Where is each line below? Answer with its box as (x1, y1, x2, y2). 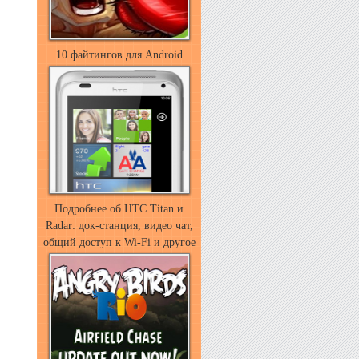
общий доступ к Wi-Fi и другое (42, 236, 196, 248)
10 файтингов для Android (55, 49, 183, 61)
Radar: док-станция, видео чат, (45, 220, 193, 232)
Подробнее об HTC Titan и (54, 203, 184, 215)
